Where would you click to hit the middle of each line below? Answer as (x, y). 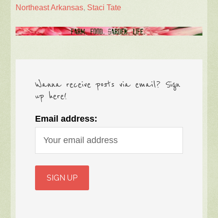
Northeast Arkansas (50, 7)
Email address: (66, 118)
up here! (51, 96)
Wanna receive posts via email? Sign (108, 84)
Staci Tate (104, 7)
